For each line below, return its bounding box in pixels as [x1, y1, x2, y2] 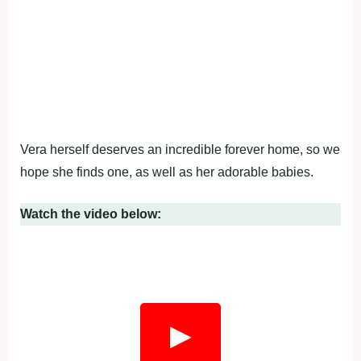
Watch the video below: [20, 206, 161, 221]
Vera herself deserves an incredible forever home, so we [20, 142, 340, 156]
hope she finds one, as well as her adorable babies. [20, 164, 313, 179]
